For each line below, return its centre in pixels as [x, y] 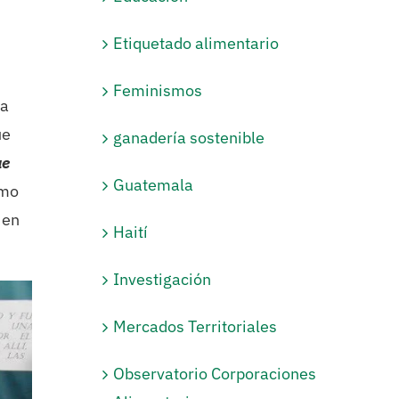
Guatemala [154, 184]
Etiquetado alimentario [196, 43]
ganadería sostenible [189, 137]
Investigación [163, 279]
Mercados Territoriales [195, 326]
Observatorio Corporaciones [215, 373]
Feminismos [158, 90]
